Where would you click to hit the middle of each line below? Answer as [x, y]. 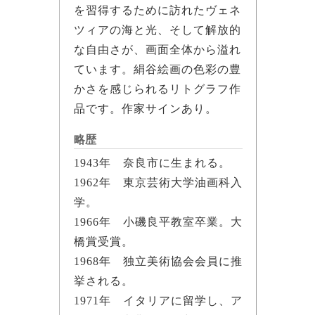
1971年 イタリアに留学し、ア [158, 300]
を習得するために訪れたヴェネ [157, 10]
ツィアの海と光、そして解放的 [157, 30]
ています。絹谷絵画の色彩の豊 [157, 69]
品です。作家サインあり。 [145, 108]
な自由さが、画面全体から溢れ [157, 49]
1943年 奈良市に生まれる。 [152, 162]
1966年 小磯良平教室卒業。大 [158, 221]
